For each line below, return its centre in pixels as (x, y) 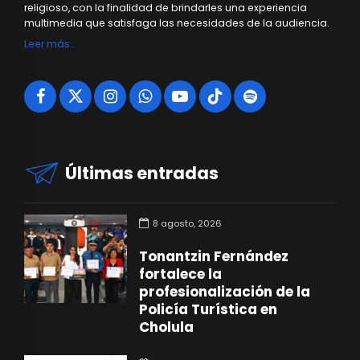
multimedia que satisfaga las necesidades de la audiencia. (177, 22)
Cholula (167, 327)
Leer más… (49, 44)
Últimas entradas (142, 174)
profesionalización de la (225, 292)
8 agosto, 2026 (188, 224)
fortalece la (181, 274)
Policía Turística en (209, 310)
